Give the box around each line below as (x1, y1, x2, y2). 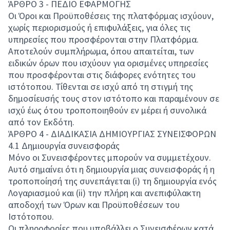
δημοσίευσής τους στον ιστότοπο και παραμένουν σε (8, 92, 219, 104)
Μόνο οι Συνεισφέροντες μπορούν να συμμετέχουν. (8, 151, 211, 163)
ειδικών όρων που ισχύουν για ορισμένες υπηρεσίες (8, 57, 208, 69)
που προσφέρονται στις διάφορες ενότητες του (8, 69, 196, 81)
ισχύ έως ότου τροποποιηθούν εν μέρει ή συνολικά (8, 104, 206, 116)
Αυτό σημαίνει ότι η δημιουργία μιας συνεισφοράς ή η (8, 163, 215, 175)
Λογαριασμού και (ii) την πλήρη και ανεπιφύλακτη (8, 187, 201, 199)
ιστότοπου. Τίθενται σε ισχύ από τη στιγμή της (8, 81, 193, 92)
